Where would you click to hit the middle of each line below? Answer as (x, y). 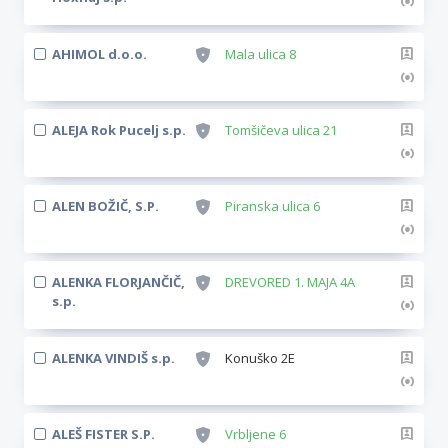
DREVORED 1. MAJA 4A (290, 282)
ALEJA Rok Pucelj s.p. (119, 130)
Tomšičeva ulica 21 (281, 130)
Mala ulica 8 (260, 54)
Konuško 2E (260, 358)
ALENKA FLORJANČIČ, (118, 282)
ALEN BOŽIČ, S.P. (105, 206)
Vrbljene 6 (255, 434)
